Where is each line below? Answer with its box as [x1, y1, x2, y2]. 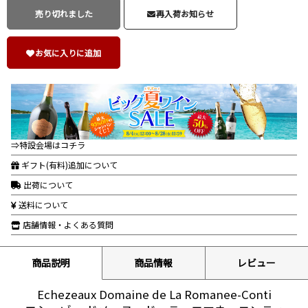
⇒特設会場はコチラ [11, 139, 85, 151]
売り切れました [34, 8, 93, 20]
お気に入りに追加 [35, 47, 102, 59]
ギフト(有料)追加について [19, 159, 118, 171]
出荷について [21, 179, 73, 191]
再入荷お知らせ [156, 8, 214, 20]
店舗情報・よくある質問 [21, 219, 113, 231]
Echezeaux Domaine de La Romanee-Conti [36, 286, 272, 303]
